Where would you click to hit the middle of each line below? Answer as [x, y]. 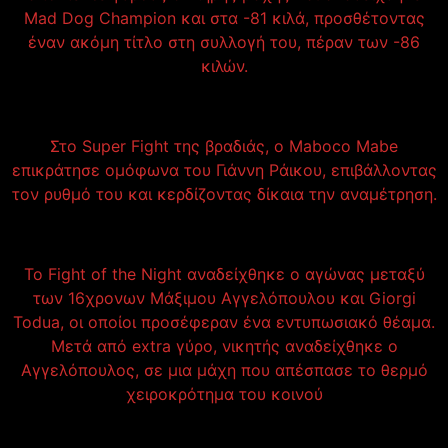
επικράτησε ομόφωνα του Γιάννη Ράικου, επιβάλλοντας [224, 170]
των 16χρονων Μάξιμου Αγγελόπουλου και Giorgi [224, 298]
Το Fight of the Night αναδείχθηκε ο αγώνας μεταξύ [224, 274]
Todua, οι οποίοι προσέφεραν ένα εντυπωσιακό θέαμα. [224, 322]
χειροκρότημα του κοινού [224, 394]
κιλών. [224, 66]
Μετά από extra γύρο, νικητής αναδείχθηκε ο [224, 346]
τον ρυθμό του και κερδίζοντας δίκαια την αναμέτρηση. [224, 194]
